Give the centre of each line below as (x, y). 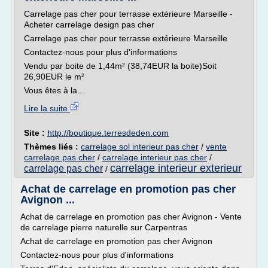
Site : (36, 133)
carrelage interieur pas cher (155, 157)
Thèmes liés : (52, 147)
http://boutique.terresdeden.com (108, 133)
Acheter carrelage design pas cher (89, 25)
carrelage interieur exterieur (176, 168)
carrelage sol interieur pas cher (140, 147)
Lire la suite (47, 108)
